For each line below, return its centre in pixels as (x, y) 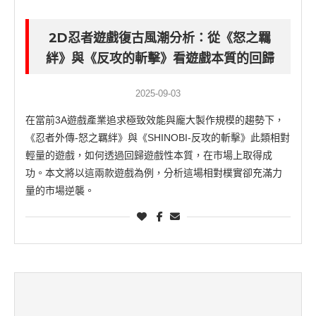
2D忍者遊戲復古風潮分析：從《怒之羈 (160, 38)
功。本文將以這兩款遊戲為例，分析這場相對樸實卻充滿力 (154, 173)
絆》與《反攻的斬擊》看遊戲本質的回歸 (160, 59)
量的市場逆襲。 (60, 191)
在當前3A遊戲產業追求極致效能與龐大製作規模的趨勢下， (155, 120)
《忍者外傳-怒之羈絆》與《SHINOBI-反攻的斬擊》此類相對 (158, 138)
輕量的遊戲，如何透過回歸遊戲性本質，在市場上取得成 (149, 156)
